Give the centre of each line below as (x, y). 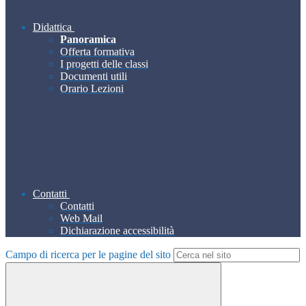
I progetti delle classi (104, 64)
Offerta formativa (97, 52)
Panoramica (88, 40)
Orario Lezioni (92, 89)
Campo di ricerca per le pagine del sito (88, 255)
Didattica (52, 27)
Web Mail (81, 219)
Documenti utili (94, 76)
